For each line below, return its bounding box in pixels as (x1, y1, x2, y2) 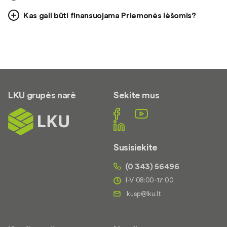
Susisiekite (113, 141, 158, 154)
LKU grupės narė (8, 89, 76, 101)
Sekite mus (113, 89, 160, 101)
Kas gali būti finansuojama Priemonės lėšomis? (23, 10, 196, 21)
